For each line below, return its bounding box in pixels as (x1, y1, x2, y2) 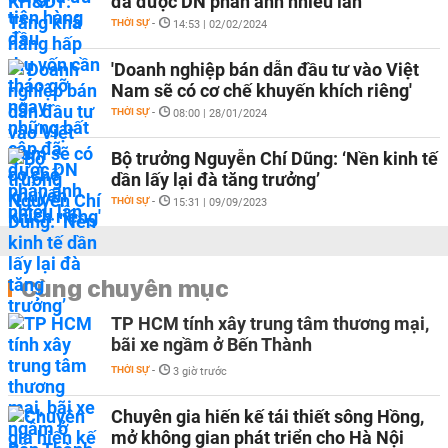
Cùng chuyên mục (21, 273, 229, 303)
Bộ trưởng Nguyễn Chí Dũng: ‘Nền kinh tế (111, 148, 438, 169)
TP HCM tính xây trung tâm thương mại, (111, 313, 429, 334)
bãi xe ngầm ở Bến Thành (111, 334, 312, 355)
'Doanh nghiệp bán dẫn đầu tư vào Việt (111, 59, 419, 80)
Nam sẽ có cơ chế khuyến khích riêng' (111, 80, 412, 101)
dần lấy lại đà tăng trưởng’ (111, 169, 320, 190)
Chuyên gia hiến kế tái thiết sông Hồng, (111, 406, 424, 427)
